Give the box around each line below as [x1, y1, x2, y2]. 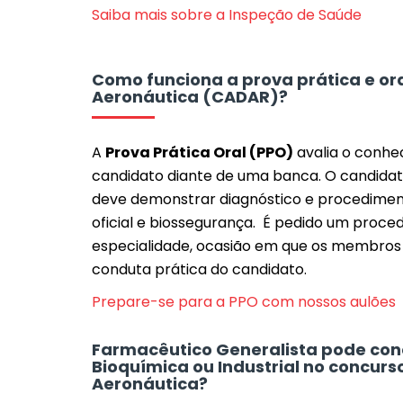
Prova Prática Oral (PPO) [105, 142, 293, 163]
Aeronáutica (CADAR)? [92, 85, 288, 108]
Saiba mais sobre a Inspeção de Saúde [92, 4, 362, 25]
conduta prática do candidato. [92, 259, 307, 280]
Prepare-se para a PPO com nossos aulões [92, 291, 396, 312]
